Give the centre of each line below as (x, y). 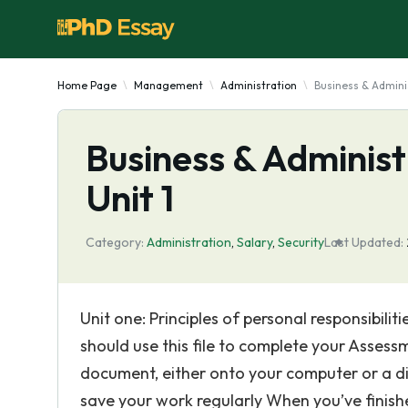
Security (301, 242)
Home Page (87, 85)
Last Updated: (364, 242)
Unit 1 (130, 198)
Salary (255, 242)
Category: (115, 242)
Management (168, 85)
